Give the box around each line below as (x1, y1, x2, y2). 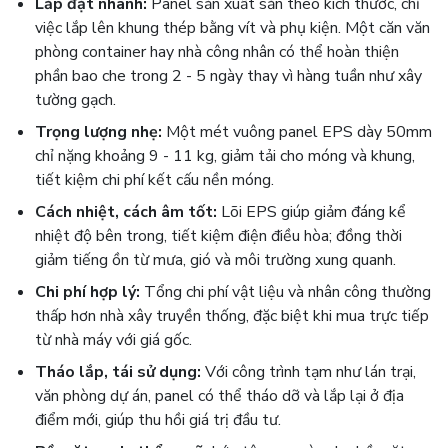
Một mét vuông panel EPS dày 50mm (162, 121, 432, 143)
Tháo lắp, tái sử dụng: (35, 361, 201, 383)
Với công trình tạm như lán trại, (201, 361, 416, 383)
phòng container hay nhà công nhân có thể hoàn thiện (35, 41, 399, 63)
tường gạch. (35, 89, 116, 111)
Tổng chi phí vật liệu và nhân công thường (140, 281, 431, 303)
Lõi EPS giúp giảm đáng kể (217, 201, 406, 223)
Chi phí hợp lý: (35, 281, 140, 303)
